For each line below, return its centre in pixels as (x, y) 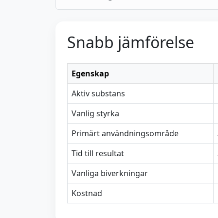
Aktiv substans (98, 93)
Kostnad (87, 193)
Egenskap (90, 73)
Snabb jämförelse (131, 42)
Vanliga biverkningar (110, 173)
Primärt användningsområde (125, 133)
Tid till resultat (98, 153)
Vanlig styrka (95, 113)
